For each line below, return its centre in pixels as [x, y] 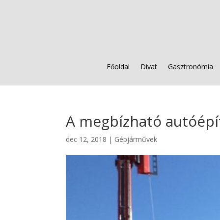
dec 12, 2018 [86, 139]
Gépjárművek [136, 139]
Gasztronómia [191, 67]
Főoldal [118, 67]
